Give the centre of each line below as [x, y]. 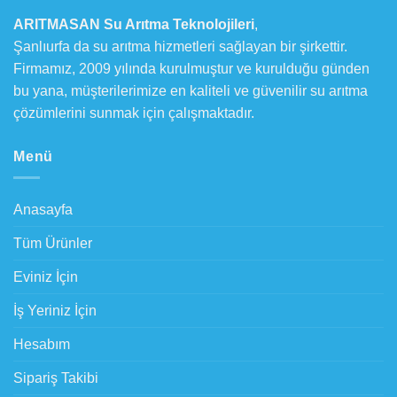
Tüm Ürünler [53, 244]
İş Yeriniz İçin [55, 311]
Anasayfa [43, 210]
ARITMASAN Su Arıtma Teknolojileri [134, 24]
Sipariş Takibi [56, 378]
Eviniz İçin [46, 277]
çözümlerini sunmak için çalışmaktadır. [134, 113]
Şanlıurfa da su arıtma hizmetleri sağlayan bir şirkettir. [180, 46]
